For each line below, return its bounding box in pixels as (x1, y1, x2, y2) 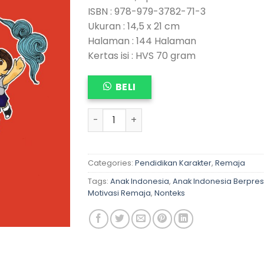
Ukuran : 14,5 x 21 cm (88, 19, 180, 33)
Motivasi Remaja (88, 187, 151, 198)
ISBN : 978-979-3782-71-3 (88, 4, 206, 18)
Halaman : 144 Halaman (88, 34, 196, 48)
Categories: (88, 157, 135, 168)
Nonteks (154, 187, 185, 198)
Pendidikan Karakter (135, 157, 212, 168)
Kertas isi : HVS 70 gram (88, 48, 196, 62)
